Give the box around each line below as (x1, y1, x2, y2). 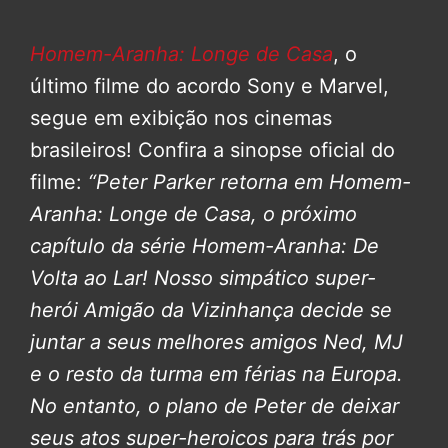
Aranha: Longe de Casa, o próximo (30, 201, 357, 226)
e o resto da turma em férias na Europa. (30, 361, 403, 386)
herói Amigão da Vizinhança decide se (30, 297, 392, 322)
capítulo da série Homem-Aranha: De (30, 233, 379, 258)
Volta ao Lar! (30, 265, 148, 290)
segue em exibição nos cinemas (30, 105, 332, 130)
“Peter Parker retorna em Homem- (82, 169, 411, 194)
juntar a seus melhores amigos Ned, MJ (30, 329, 403, 354)
